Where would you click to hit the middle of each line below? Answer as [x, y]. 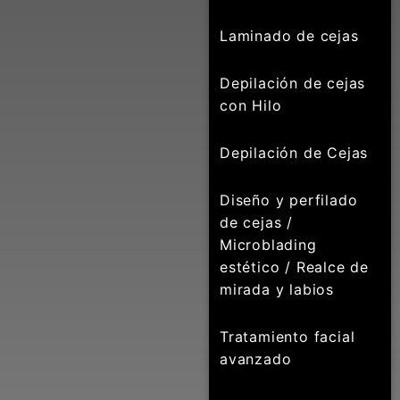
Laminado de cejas [289, 36]
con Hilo [251, 105]
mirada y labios [277, 289]
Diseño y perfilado [289, 200]
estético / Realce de [295, 267]
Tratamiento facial [287, 337]
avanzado [256, 359]
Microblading [268, 245]
